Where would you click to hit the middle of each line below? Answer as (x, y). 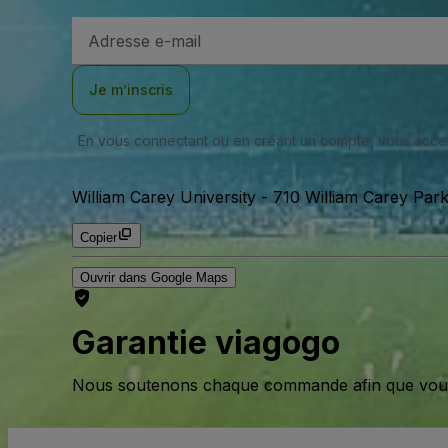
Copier (98, 237)
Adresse (113, 27)
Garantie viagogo (206, 343)
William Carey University (164, 197)
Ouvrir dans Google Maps (154, 277)
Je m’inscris (131, 89)
